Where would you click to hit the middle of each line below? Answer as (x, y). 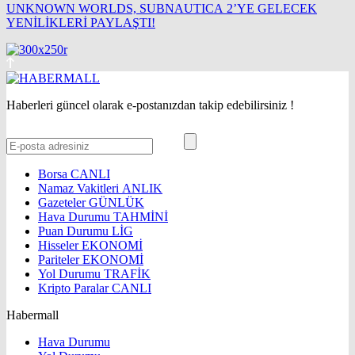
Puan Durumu (75, 231)
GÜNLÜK (116, 202)
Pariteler (60, 259)
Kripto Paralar (75, 288)
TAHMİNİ (141, 216)
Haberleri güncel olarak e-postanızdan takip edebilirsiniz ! (150, 105)
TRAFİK (127, 273)
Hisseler (60, 245)
